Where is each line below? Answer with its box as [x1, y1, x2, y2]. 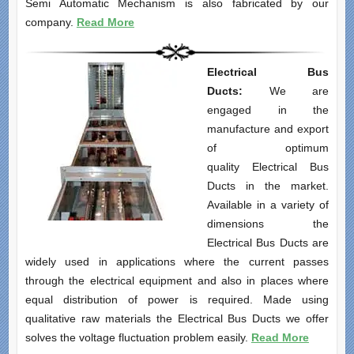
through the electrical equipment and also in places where [24, 274, 330, 288]
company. [24, 16, 73, 29]
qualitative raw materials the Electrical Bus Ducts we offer [24, 312, 330, 326]
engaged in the [206, 104, 330, 117]
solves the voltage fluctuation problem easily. [24, 331, 251, 345]
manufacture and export [206, 122, 330, 136]
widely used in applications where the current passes [24, 255, 330, 269]
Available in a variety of [206, 198, 330, 212]
